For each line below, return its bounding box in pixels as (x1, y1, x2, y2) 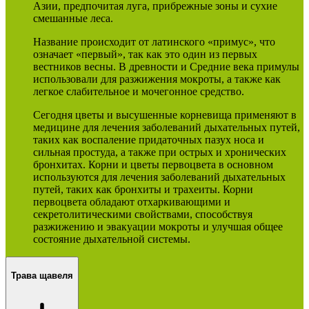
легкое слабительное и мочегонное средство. (33, 85, 244, 97)
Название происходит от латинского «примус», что (33, 35, 275, 48)
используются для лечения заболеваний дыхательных (33, 170, 286, 183)
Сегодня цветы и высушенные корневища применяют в (33, 108, 297, 121)
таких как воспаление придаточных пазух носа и (33, 133, 264, 146)
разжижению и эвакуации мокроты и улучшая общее (33, 220, 283, 232)
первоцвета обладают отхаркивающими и (33, 195, 230, 208)
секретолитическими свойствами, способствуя (33, 208, 252, 220)
